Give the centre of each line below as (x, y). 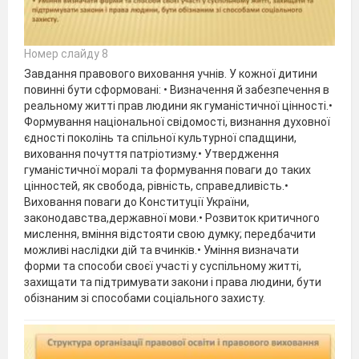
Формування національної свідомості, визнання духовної (177, 121)
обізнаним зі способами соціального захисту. (145, 298)
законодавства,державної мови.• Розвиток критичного (172, 218)
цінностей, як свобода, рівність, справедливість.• (156, 186)
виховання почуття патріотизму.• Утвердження (151, 153)
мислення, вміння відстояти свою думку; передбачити (170, 234)
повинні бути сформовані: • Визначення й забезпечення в (177, 89)
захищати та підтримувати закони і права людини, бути (173, 282)
